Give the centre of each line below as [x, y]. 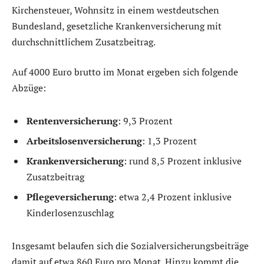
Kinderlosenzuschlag [70, 212]
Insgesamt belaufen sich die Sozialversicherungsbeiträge [130, 245]
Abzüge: [29, 88]
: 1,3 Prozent [169, 141]
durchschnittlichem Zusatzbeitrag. [84, 42]
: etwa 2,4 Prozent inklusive [173, 197]
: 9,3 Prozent [145, 121]
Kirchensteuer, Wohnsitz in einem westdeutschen [115, 10]
